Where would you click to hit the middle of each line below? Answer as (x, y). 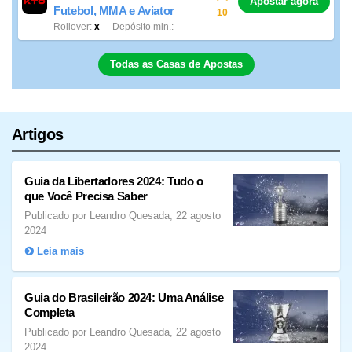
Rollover (72, 27)
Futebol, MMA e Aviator (114, 11)
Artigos (38, 134)
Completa (49, 312)
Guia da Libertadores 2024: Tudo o (114, 181)
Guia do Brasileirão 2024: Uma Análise (124, 297)
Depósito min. (142, 27)
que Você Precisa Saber (86, 196)
